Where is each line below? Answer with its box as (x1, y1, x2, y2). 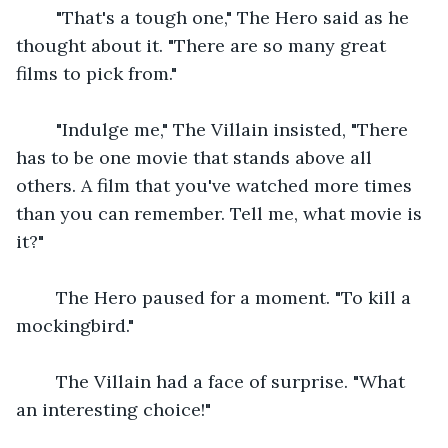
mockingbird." (16, 313, 134, 337)
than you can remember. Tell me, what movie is (16, 201, 427, 225)
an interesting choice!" (16, 397, 211, 421)
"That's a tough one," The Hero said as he (36, 5, 414, 29)
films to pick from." (16, 61, 177, 85)
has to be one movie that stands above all (16, 145, 377, 169)
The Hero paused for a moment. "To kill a (36, 285, 416, 309)
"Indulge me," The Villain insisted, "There (36, 117, 413, 141)
